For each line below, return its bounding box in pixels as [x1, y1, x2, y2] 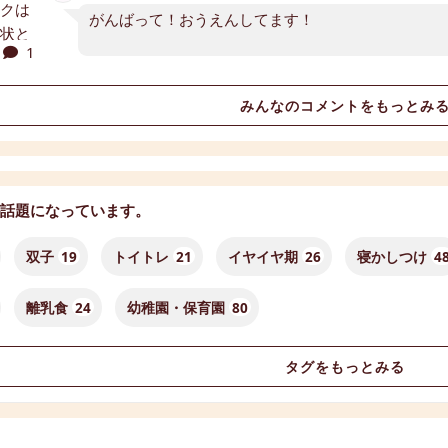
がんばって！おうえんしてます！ [88, 8, 314, 29]
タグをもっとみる [284, 358, 405, 377]
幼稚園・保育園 [126, 299, 225, 318]
